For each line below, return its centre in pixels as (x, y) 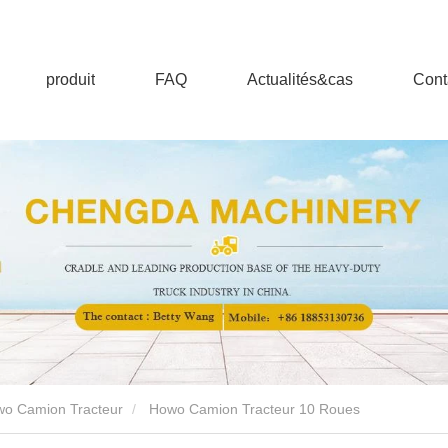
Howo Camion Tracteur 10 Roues (254, 409)
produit (70, 79)
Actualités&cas (300, 79)
